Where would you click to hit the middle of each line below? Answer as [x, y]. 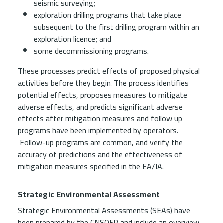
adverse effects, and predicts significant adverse [100, 107]
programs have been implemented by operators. [98, 130]
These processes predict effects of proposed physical [109, 71]
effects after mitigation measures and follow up [100, 118]
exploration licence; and [72, 39]
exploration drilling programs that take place [108, 15]
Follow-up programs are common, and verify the [100, 142]
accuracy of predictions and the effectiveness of [100, 154]
